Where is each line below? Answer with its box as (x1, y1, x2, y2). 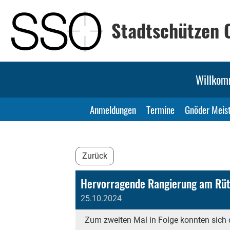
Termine (146, 102, 175, 117)
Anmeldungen (90, 102, 136, 117)
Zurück (82, 151, 107, 161)
